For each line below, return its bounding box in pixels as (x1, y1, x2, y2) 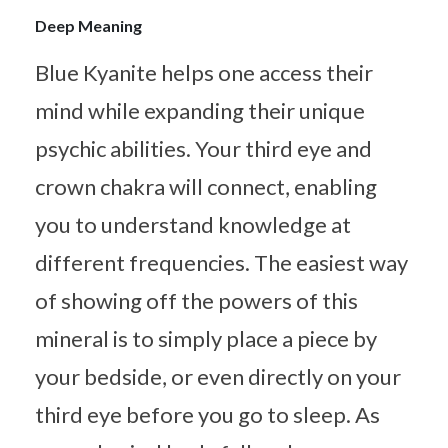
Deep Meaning (35, 15, 142, 35)
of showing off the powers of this (35, 286, 358, 314)
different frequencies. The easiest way (35, 248, 408, 276)
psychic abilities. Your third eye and (35, 134, 372, 162)
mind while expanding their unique (35, 96, 365, 124)
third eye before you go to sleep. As (35, 400, 380, 428)
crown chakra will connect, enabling (35, 172, 377, 200)
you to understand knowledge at (35, 210, 351, 238)
